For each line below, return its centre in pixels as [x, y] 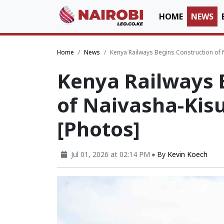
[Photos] [98, 129]
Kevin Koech [187, 154]
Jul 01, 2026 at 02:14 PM [110, 154]
